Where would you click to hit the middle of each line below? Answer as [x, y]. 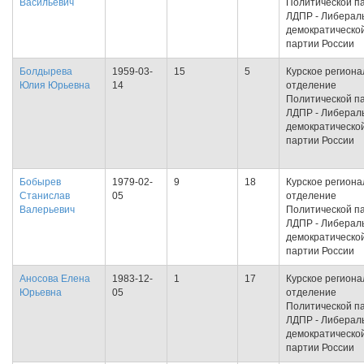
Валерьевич [47, 210]
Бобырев [40, 182]
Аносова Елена [55, 279]
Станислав [45, 196]
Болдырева [46, 71]
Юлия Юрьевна [55, 85]
